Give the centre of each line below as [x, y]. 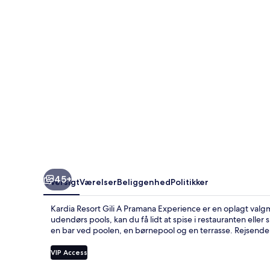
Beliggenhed [144, 182]
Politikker [190, 182]
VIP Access [69, 252]
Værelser [98, 182]
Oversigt [61, 182]
